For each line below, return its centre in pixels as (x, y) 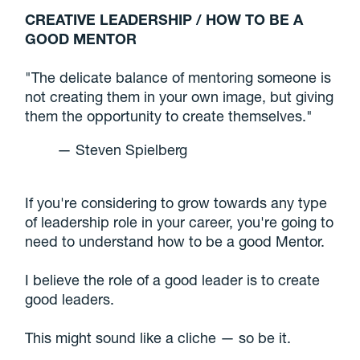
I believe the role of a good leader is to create (173, 280)
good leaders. (70, 299)
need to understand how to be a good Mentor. (175, 241)
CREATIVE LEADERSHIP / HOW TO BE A (164, 20)
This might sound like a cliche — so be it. (158, 338)
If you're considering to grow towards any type (176, 203)
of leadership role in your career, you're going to (180, 222)
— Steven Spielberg (123, 150)
